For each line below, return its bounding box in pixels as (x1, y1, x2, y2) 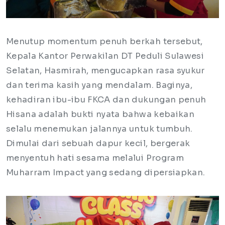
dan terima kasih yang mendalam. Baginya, (6, 79, 193, 90)
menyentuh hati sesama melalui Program (6, 152, 184, 163)
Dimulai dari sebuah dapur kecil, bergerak (6, 138, 190, 149)
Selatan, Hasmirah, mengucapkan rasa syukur (6, 65, 205, 76)
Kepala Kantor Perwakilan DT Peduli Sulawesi (6, 50, 204, 61)
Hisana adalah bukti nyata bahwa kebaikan (6, 108, 195, 120)
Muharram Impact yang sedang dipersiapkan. (6, 167, 207, 178)
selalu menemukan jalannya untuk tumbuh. (6, 123, 193, 134)
